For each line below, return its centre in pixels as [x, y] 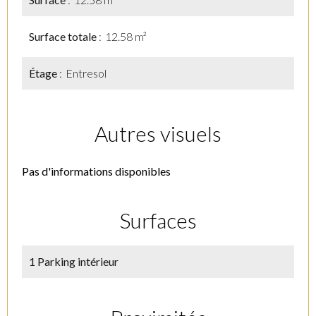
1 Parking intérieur [74, 261]
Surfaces [158, 220]
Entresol [86, 73]
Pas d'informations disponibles [96, 171]
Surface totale [64, 36]
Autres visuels [158, 133]
